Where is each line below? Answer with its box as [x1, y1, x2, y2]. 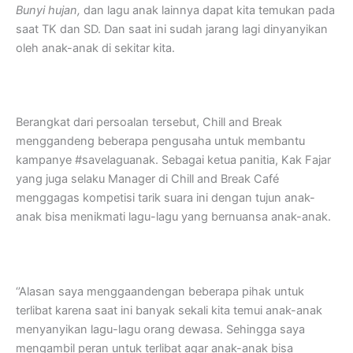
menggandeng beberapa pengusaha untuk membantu [16, 134, 305, 149]
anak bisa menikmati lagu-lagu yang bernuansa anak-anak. [16, 210, 331, 225]
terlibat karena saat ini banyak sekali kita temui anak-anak [16, 303, 322, 318]
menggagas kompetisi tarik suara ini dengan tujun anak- [16, 191, 315, 206]
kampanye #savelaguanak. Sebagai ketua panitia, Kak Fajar [16, 153, 331, 168]
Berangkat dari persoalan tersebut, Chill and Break [16, 115, 282, 130]
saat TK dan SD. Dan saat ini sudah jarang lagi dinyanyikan [16, 21, 328, 36]
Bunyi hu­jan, [16, 2, 80, 17]
